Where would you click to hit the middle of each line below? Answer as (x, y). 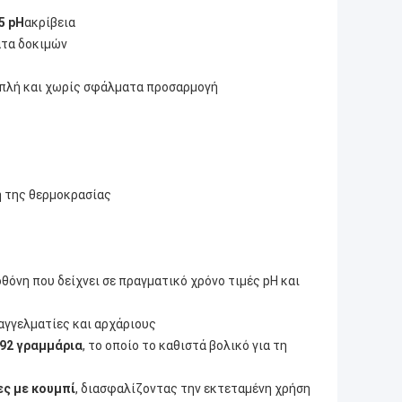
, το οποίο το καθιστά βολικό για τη (185, 345)
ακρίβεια (50, 22)
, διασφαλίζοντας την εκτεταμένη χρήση (193, 388)
